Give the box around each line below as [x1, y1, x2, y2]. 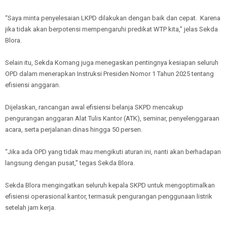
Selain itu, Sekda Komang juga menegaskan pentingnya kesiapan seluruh [5, 58, 218, 66]
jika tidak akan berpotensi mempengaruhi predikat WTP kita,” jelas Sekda [5, 25, 218, 33]
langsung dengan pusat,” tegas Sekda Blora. [5, 159, 136, 167]
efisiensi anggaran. [5, 81, 62, 89]
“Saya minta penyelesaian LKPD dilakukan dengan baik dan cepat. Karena [5, 14, 220, 22]
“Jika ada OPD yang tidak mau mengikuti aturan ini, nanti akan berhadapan [5, 147, 221, 156]
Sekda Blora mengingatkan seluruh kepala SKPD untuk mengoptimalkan [5, 181, 215, 189]
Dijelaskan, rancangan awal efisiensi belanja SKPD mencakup [5, 103, 183, 111]
